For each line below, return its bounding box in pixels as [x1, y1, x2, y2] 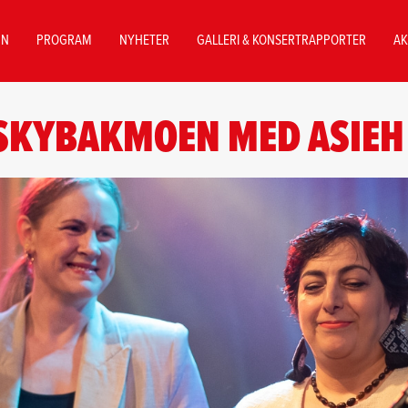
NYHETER [119, 32, 169, 50]
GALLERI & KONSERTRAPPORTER [197, 32, 366, 50]
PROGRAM [36, 32, 92, 50]
